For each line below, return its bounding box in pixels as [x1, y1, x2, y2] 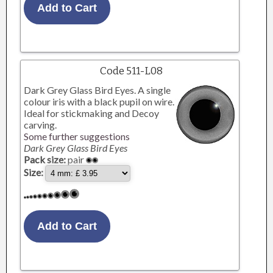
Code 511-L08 [99, 65, 163, 77]
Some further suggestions [24, 130, 130, 142]
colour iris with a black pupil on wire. [24, 96, 175, 107]
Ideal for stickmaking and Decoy [24, 107, 160, 119]
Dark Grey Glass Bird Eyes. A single [24, 84, 171, 96]
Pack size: [24, 154, 66, 165]
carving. [24, 119, 57, 130]
